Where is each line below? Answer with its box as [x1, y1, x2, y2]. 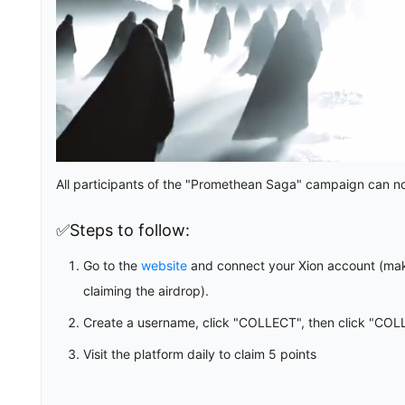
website [141, 258, 187, 274]
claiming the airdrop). [83, 283, 209, 299]
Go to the [83, 258, 141, 274]
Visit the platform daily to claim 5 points [83, 346, 316, 363]
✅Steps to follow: [56, 221, 190, 240]
